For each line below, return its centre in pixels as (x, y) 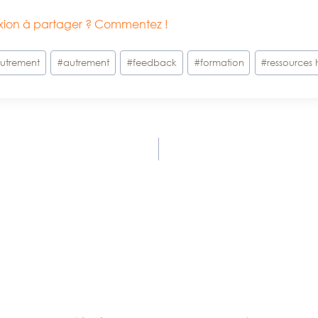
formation (222, 62)
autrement (87, 62)
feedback (154, 62)
